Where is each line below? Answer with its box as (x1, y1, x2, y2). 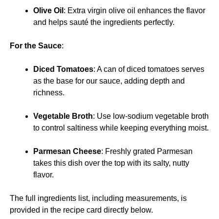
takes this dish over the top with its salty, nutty (33, 158, 189, 167)
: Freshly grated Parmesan (101, 147, 193, 155)
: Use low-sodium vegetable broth (93, 111, 209, 120)
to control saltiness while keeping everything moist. (33, 123, 209, 132)
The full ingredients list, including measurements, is (10, 194, 187, 202)
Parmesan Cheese (33, 147, 101, 155)
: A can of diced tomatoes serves (93, 65, 204, 73)
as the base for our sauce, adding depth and (33, 76, 185, 85)
